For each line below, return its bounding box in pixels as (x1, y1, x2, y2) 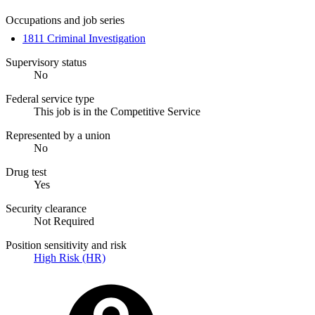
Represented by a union (6, 129, 110, 141)
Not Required (34, 214, 94, 227)
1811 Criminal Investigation (22, 32, 146, 44)
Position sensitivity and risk (6, 238, 127, 251)
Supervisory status (6, 56, 86, 68)
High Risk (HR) (34, 251, 105, 264)
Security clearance (6, 202, 86, 214)
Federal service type (6, 92, 94, 105)
